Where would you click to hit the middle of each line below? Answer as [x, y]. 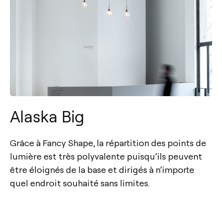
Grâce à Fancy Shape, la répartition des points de [108, 143]
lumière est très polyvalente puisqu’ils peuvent [106, 156]
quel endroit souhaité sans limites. [80, 183]
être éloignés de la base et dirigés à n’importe [102, 169]
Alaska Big [47, 116]
